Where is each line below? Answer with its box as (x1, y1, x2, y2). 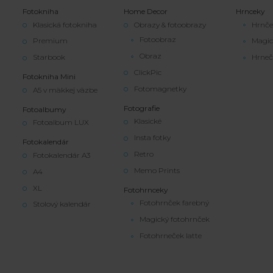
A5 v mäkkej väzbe (33, 85, 97, 94)
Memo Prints (134, 165, 180, 175)
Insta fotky (134, 133, 171, 143)
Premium (33, 36, 68, 46)
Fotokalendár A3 (33, 150, 90, 160)
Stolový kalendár (33, 199, 91, 209)
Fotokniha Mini (23, 71, 76, 81)
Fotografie (124, 103, 160, 113)
